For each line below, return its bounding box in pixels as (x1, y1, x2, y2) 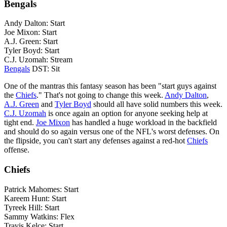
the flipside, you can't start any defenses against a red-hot (4, 136, 187, 145)
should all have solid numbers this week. (91, 100, 222, 109)
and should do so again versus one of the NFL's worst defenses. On (4, 127, 219, 136)
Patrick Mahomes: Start (4, 184, 79, 194)
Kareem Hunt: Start (4, 194, 66, 203)
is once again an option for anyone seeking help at (46, 109, 208, 118)
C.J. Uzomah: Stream (4, 55, 72, 64)
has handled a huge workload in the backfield (70, 118, 217, 127)
